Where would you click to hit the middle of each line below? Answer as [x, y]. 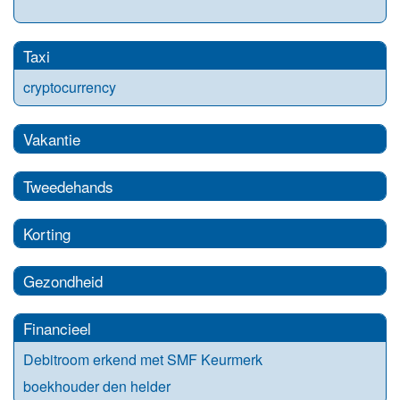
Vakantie [52, 138]
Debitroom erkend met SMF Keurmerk [143, 359]
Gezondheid [63, 280]
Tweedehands [68, 186]
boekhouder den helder [97, 386]
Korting [47, 233]
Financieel [57, 328]
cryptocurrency [70, 87]
